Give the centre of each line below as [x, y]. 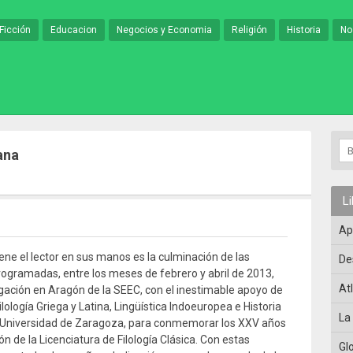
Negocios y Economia [164, 30]
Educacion [74, 30]
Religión [249, 30]
